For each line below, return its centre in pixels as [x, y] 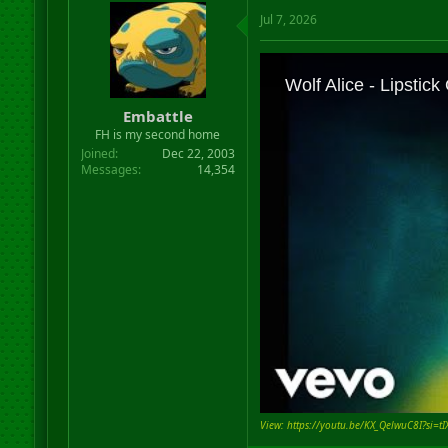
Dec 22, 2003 [198, 153]
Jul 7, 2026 [288, 19]
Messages [109, 169]
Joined [97, 153]
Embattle [157, 115]
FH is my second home [158, 134]
